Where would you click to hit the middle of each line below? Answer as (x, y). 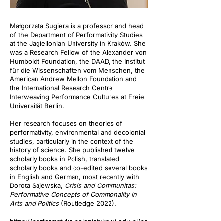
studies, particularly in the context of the (72, 141)
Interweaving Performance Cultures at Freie (77, 97)
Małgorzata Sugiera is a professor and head (77, 26)
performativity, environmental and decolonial (77, 132)
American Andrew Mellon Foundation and (73, 79)
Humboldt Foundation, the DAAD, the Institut (77, 61)
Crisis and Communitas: (100, 185)
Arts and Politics (34, 203)
